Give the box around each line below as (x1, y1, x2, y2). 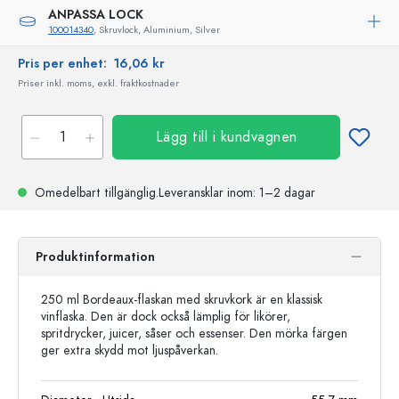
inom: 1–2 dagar (224, 183, 315, 201)
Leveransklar (159, 183, 224, 201)
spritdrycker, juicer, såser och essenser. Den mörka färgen (41, 324, 347, 342)
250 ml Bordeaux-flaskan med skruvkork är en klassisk (41, 290, 322, 308)
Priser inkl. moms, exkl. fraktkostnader (18, 76, 179, 90)
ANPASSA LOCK (48, 5, 143, 23)
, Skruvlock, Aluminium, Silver (94, 22, 220, 37)
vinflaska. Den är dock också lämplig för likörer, (41, 307, 290, 325)
